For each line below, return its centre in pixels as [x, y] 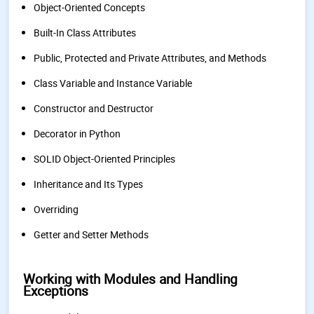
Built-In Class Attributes [85, 33]
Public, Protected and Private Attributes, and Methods [150, 58]
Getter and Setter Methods [91, 234]
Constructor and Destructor [94, 108]
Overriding [56, 209]
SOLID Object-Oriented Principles [104, 159]
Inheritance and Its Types [88, 184]
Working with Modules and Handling [130, 279]
